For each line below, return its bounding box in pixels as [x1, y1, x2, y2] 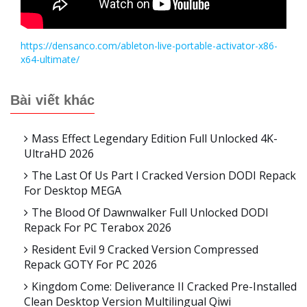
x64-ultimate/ [21, 53, 79, 66]
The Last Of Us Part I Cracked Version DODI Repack [32, 168, 296, 184]
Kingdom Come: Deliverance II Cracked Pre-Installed [32, 279, 297, 295]
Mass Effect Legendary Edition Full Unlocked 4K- [32, 131, 278, 147]
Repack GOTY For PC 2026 [24, 257, 157, 273]
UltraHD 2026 [24, 146, 94, 162]
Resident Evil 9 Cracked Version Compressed [32, 242, 258, 258]
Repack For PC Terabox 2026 [24, 220, 171, 236]
